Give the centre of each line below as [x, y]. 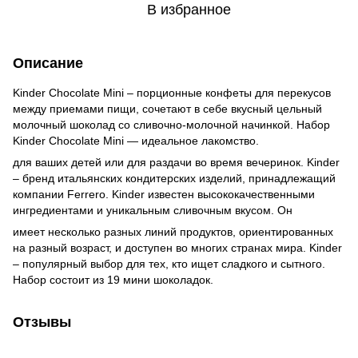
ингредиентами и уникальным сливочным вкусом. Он [153, 210]
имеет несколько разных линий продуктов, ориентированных [173, 232]
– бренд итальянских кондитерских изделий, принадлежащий [174, 178]
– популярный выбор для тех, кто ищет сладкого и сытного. [169, 264]
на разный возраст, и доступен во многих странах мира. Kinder [177, 248]
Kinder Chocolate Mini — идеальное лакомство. [136, 141]
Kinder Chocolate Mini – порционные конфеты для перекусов [172, 93]
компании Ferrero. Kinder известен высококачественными [164, 194]
